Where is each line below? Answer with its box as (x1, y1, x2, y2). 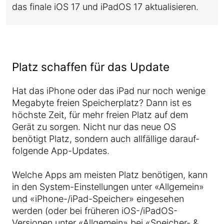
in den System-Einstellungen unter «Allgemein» (12, 181, 204, 192)
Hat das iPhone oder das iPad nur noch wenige (12, 85, 205, 96)
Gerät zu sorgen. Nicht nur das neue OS (12, 121, 176, 132)
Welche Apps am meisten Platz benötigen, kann (12, 169, 207, 180)
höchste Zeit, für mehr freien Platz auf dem (12, 109, 188, 120)
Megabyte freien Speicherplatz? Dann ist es (12, 97, 191, 108)
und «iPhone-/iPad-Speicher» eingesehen (12, 193, 184, 204)
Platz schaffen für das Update (12, 60, 169, 73)
